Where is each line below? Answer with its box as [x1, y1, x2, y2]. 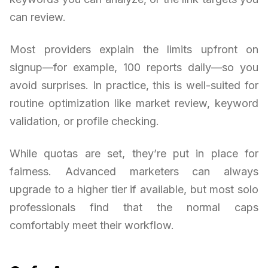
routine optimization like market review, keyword [10, 97, 258, 110]
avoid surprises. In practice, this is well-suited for [10, 79, 258, 92]
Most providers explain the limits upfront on [10, 43, 258, 56]
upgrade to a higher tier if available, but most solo [10, 183, 258, 196]
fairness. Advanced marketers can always [10, 165, 258, 178]
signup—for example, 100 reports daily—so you [10, 61, 258, 74]
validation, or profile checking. [10, 115, 159, 128]
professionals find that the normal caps [10, 201, 258, 214]
